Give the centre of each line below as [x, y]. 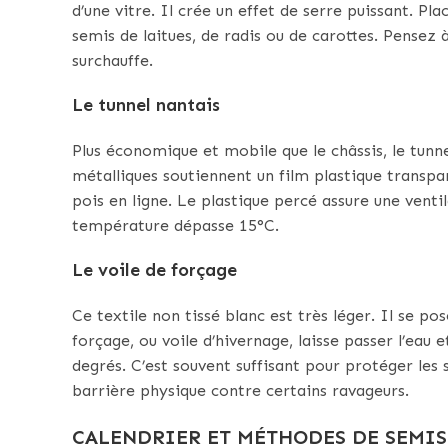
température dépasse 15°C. [175, 226]
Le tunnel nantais [146, 105]
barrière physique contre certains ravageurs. [240, 391]
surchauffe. [112, 61]
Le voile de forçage [154, 270]
